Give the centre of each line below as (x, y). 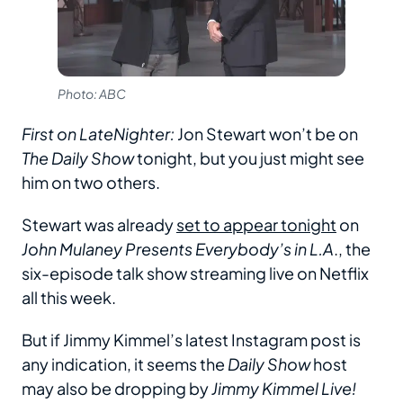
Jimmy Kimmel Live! (282, 389)
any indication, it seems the (125, 364)
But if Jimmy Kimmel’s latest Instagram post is (191, 340)
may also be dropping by (115, 389)
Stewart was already (99, 225)
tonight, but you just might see (249, 158)
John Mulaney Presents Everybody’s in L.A (178, 249)
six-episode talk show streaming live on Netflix (195, 273)
